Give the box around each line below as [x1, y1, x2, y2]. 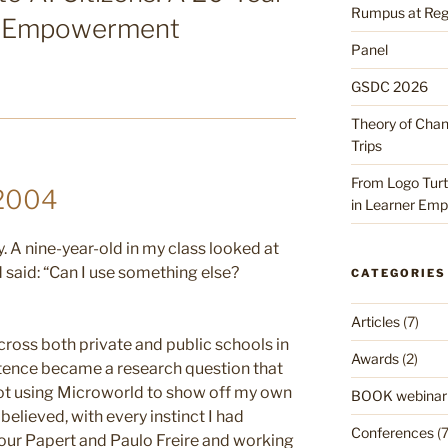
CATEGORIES [350, 265, 446, 280]
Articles [350, 312, 400, 330]
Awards [350, 349, 399, 367]
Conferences [350, 423, 434, 441]
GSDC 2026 [350, 77, 428, 95]
